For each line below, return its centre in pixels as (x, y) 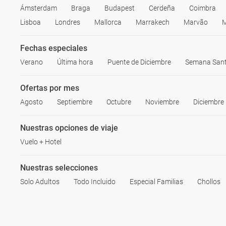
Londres (68, 22)
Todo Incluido (95, 182)
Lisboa (31, 22)
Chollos (209, 182)
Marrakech (153, 22)
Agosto (32, 102)
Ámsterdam (39, 8)
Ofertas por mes (50, 88)
